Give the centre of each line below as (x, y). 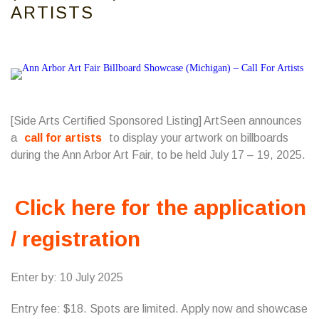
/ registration (75, 239)
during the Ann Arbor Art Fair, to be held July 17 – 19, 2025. (158, 155)
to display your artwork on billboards (197, 138)
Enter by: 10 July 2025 (67, 277)
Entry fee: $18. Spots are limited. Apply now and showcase (159, 309)
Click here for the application (161, 208)
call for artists (63, 138)
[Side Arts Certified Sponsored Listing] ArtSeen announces (156, 121)
